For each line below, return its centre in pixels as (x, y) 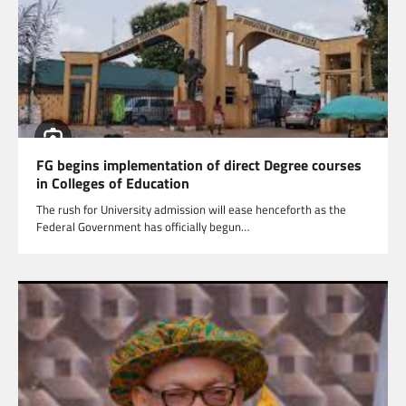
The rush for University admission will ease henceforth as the (191, 209)
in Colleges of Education (113, 183)
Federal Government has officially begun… (143, 226)
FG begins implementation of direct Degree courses (199, 164)
